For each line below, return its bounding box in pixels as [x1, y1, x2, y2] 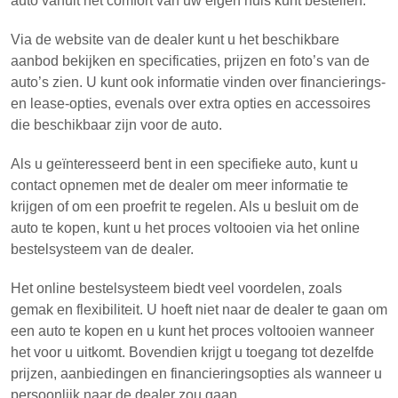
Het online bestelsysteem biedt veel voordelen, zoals [11, 281, 342, 296]
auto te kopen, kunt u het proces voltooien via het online [11, 220, 360, 235]
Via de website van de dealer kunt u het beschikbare [11, 32, 339, 47]
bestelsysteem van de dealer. [11, 242, 194, 257]
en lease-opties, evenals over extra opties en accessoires [11, 96, 370, 111]
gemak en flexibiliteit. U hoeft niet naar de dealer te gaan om [11, 302, 387, 317]
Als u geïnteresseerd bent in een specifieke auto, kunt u [11, 156, 358, 171]
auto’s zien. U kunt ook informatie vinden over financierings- [11, 75, 386, 90]
